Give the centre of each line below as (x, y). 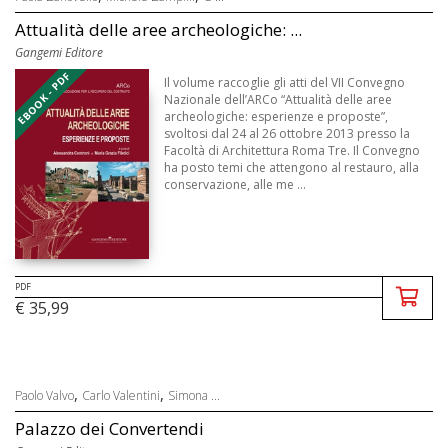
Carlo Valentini (121, 396)
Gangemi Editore (59, 53)
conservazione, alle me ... (235, 185)
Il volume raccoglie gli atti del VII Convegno (285, 83)
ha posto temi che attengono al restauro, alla (292, 168)
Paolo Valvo (44, 396)
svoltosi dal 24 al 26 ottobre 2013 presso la (287, 134)
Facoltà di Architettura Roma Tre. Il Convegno (292, 151)
